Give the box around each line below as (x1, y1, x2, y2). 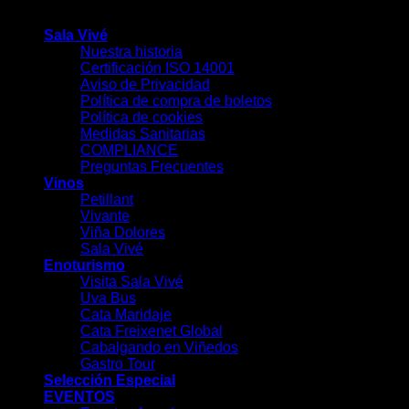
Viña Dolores (80, 225, 165, 241)
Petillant (80, 192, 133, 208)
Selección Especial (44, 372, 175, 389)
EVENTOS (44, 389, 115, 405)
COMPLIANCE (80, 142, 178, 159)
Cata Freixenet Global (80, 323, 223, 340)
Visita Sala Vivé (80, 274, 184, 290)
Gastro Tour (80, 356, 155, 372)
